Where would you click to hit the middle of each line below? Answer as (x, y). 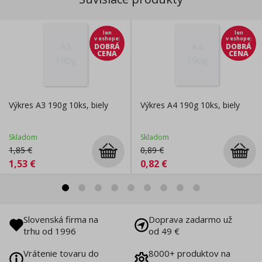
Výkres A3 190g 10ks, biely (58, 105)
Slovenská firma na (61, 220)
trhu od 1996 (50, 231)
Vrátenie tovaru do (61, 254)
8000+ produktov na (189, 254)
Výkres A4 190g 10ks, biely (190, 105)
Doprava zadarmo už (190, 220)
